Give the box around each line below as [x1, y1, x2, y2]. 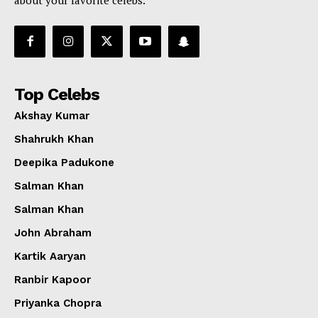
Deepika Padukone [14, 155, 114, 169]
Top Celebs [14, 84, 99, 104]
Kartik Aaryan [14, 249, 86, 263]
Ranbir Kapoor [14, 273, 91, 286]
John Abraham [14, 226, 92, 239]
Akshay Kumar [14, 109, 89, 122]
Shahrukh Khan [14, 132, 94, 146]
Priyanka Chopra [14, 296, 102, 309]
